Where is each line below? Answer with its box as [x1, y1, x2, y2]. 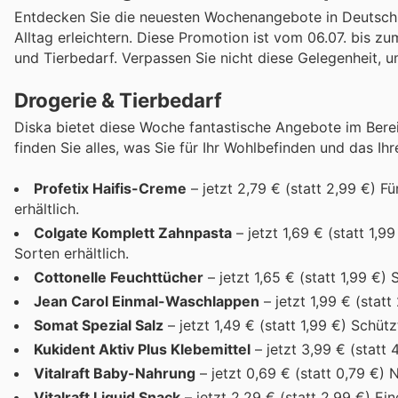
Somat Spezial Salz [34, 315, 163, 334]
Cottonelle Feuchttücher [34, 267, 203, 286]
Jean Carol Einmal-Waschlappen [34, 291, 259, 310]
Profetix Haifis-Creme [34, 179, 187, 197]
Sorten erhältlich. [14, 243, 129, 262]
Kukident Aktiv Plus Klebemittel [34, 339, 251, 358]
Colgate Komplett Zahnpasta [34, 223, 232, 242]
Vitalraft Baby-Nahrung [34, 363, 195, 382]
